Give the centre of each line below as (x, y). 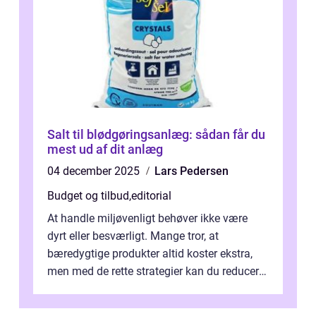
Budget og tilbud (88, 195)
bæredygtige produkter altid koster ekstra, (150, 253)
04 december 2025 (95, 171)
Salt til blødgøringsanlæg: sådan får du (156, 134)
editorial (151, 195)
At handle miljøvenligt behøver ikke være (147, 218)
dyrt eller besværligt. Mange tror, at (133, 236)
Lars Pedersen (192, 171)
